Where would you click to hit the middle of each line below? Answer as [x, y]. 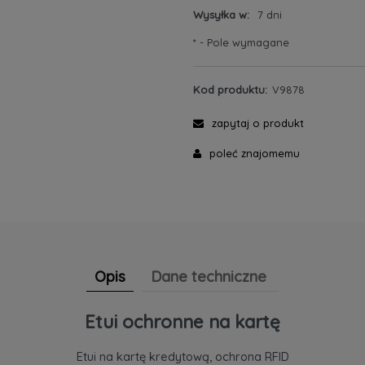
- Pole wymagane [242, 42]
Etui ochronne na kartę [182, 321]
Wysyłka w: [221, 14]
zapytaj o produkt [257, 123]
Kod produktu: [230, 89]
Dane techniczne [209, 276]
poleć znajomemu [254, 153]
